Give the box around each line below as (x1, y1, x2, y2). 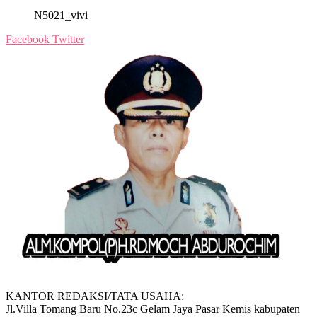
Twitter (52, 33, 84, 46)
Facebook (6, 33, 50, 46)
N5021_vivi (34, 9, 88, 22)
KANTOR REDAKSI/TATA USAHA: (6, 290, 184, 303)
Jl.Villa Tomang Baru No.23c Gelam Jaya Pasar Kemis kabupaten (6, 303, 300, 316)
